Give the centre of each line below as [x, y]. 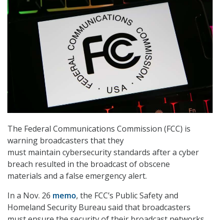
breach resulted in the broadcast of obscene [89, 164]
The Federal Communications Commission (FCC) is [99, 128]
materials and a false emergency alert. [77, 176]
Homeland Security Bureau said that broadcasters [99, 207]
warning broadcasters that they [66, 140]
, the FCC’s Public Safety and [127, 195]
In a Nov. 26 [30, 195]
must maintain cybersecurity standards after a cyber [103, 152]
